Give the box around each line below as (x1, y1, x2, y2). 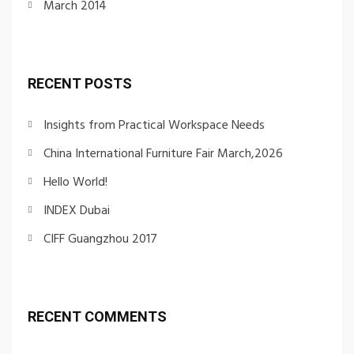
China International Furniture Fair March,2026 (43, 143, 283, 164)
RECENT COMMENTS (28, 307, 167, 325)
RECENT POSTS (28, 74, 132, 92)
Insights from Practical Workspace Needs (43, 115, 265, 136)
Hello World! (43, 171, 107, 193)
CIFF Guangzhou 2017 (43, 228, 157, 250)
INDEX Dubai (43, 200, 110, 221)
